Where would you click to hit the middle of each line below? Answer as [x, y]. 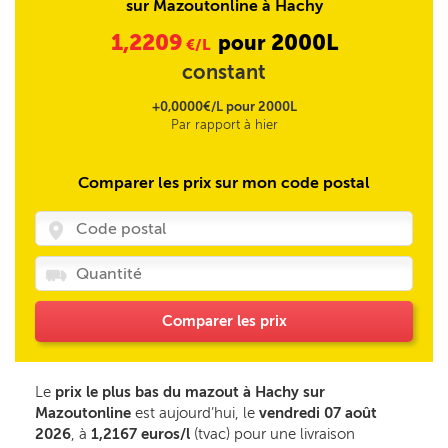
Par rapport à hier [224, 124]
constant [224, 72]
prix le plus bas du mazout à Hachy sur [190, 392]
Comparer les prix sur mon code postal [224, 182]
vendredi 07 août [318, 413]
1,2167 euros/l [140, 434]
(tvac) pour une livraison [272, 434]
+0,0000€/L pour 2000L [224, 106]
